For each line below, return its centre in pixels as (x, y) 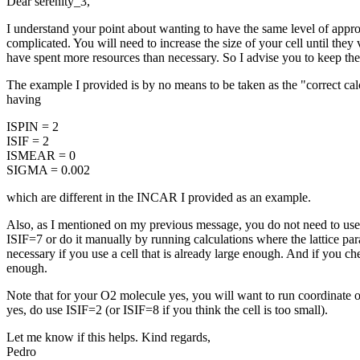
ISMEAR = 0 (41, 155)
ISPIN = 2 (33, 126)
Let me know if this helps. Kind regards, (108, 337)
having (24, 99)
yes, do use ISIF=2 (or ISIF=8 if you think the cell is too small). (167, 309)
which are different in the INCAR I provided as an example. (159, 197)
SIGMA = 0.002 (48, 170)
